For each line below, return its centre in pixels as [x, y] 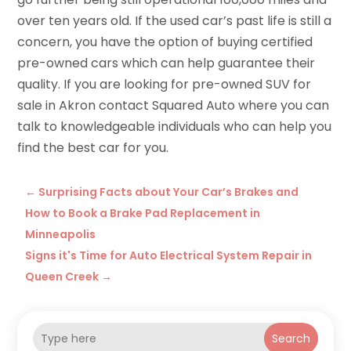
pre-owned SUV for [252, 85]
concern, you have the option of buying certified [165, 42]
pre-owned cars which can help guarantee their [166, 63]
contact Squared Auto [167, 106]
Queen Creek [62, 277]
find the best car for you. [93, 148]
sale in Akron [57, 106]
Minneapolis [61, 235]
